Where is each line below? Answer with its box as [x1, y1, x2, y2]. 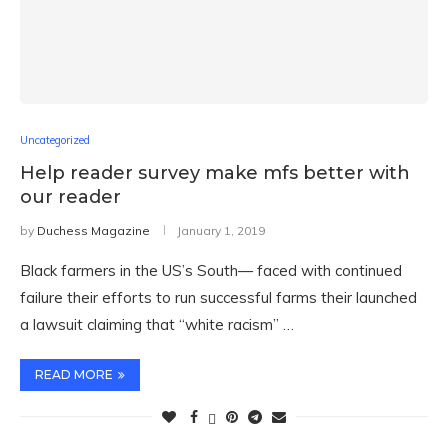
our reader [20, 186, 121, 208]
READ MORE [35, 367, 113, 382]
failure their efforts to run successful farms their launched [20, 288, 417, 307]
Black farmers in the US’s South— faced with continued [20, 261, 402, 280]
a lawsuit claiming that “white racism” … [20, 315, 294, 334]
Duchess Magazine [37, 223, 150, 238]
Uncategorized [20, 133, 90, 147]
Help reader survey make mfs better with [20, 162, 410, 184]
